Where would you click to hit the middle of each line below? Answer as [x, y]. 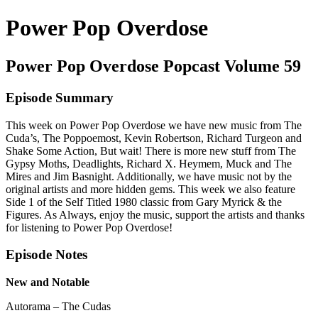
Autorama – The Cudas [58, 306]
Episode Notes [46, 255]
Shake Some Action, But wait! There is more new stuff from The [151, 150]
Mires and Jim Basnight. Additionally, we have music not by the [149, 176]
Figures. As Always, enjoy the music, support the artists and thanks [155, 214]
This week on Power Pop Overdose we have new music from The [154, 125]
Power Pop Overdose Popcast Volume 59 [153, 66]
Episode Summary [60, 97]
